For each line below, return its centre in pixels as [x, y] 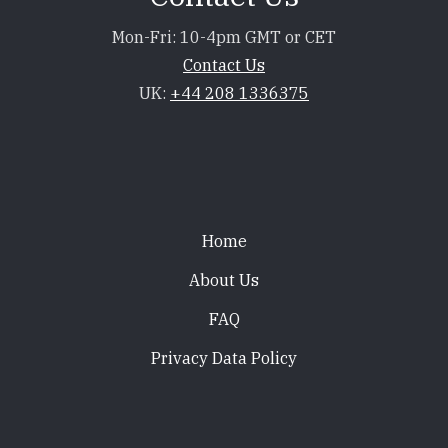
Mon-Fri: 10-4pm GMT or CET [224, 36]
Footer [52, 235]
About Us [224, 279]
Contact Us [224, 64]
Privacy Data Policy [224, 357]
